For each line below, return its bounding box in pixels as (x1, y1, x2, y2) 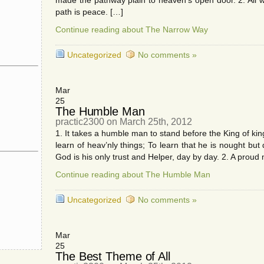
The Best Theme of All (55, 250, 170, 263)
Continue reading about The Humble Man (55, 170, 210, 179)
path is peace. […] (55, 7, 123, 16)
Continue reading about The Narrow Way (55, 25, 208, 34)
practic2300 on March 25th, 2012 (55, 117, 192, 127)
